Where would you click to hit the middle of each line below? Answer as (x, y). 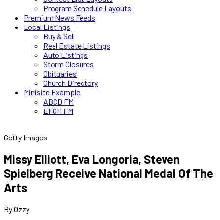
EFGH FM (58, 111)
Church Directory (70, 83)
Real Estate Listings (77, 45)
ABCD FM (58, 101)
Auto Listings (66, 55)
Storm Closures (69, 64)
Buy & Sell (59, 36)
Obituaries (60, 73)
